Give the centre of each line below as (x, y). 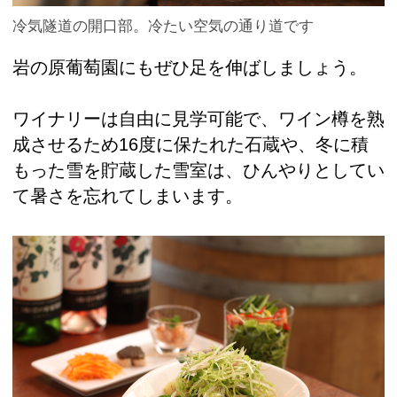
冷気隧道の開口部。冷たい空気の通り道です (163, 26)
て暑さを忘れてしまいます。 (128, 195)
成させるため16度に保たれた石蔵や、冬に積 (191, 144)
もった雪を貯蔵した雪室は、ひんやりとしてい (198, 170)
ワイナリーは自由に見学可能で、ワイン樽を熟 (198, 118)
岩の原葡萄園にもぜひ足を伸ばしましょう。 (190, 67)
